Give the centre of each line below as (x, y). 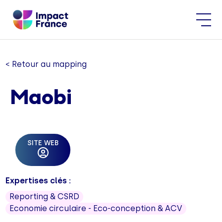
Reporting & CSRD (45, 196)
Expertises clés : (38, 181)
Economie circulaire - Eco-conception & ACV (96, 208)
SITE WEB (43, 143)
